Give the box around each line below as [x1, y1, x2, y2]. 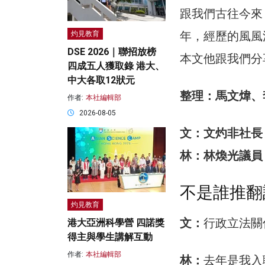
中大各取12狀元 [67, 75, 135, 86]
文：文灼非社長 [180, 126, 263, 141]
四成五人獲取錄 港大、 [67, 60, 164, 72]
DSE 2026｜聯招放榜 [67, 46, 156, 58]
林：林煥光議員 [180, 148, 263, 163]
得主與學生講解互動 [67, 231, 153, 243]
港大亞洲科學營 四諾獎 [67, 217, 164, 229]
